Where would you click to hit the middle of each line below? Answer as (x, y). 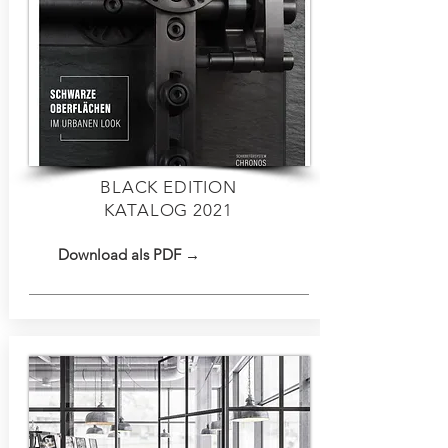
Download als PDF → (128, 254)
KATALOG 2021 (168, 210)
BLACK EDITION (168, 187)
